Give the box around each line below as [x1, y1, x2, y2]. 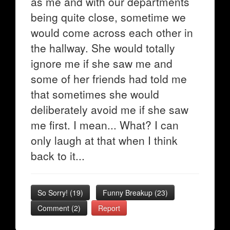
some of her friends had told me [31, 71, 187, 86]
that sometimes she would [31, 86, 159, 102]
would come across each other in [31, 25, 193, 40]
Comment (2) [37, 203, 81, 213]
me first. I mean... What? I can [31, 117, 179, 132]
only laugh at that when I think [31, 132, 178, 148]
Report [98, 203, 120, 213]
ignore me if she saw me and [31, 55, 172, 71]
